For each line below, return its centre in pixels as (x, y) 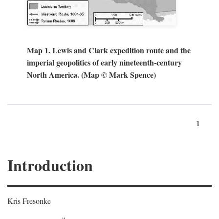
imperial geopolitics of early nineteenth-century (104, 62)
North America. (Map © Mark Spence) (91, 75)
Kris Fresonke (29, 201)
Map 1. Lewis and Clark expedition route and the (109, 50)
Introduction (50, 165)
